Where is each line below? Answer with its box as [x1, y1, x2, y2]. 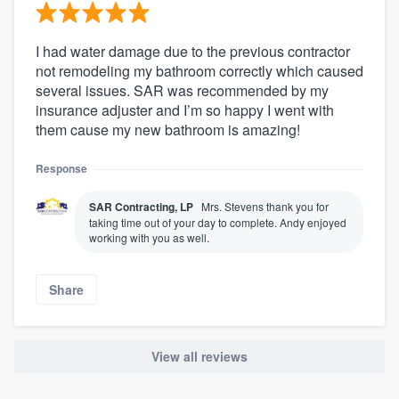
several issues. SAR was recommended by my [36, 80, 329, 102]
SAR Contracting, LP [89, 199, 193, 216]
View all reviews [151, 347, 248, 366]
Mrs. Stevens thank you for [201, 199, 329, 215]
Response [36, 160, 87, 177]
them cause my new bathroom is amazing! [36, 119, 300, 141]
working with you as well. [89, 230, 209, 246]
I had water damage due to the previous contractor [36, 41, 350, 62]
